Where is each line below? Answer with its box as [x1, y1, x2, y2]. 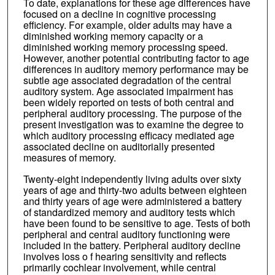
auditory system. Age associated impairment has [23, 83, 233, 98]
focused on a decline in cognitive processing [23, 6, 216, 21]
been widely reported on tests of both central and [23, 95, 234, 109]
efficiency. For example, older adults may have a [23, 17, 232, 32]
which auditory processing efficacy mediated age [23, 128, 234, 142]
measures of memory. [23, 150, 116, 165]
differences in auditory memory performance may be [23, 61, 249, 76]
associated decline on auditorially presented [23, 139, 215, 153]
